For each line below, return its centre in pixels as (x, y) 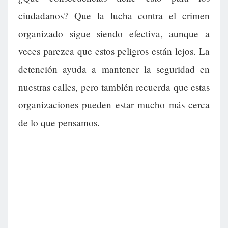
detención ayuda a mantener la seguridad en (114, 69)
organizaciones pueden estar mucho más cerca (114, 105)
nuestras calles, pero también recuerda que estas (114, 87)
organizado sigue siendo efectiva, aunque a (114, 34)
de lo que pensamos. (59, 123)
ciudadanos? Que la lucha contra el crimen (114, 16)
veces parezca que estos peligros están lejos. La (114, 51)
